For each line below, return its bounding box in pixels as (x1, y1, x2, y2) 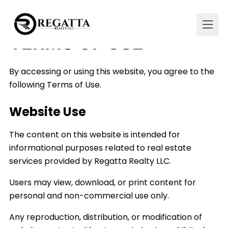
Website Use (9, 103, 86, 120)
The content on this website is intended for (9, 129, 180, 140)
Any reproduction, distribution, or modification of (9, 211, 202, 223)
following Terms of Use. (9, 79, 101, 91)
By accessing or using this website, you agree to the (9, 66, 214, 77)
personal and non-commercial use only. (9, 190, 169, 202)
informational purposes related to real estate (9, 142, 191, 154)
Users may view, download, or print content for (9, 177, 196, 188)
